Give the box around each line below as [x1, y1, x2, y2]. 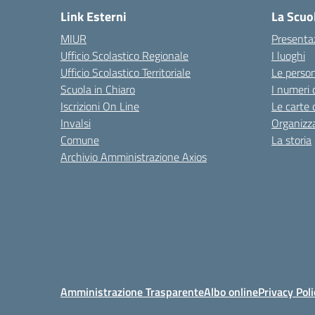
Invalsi [60, 115, 91, 132]
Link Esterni [60, 7, 127, 27]
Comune [60, 131, 99, 149]
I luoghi [271, 47, 305, 65]
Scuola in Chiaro [60, 81, 135, 98]
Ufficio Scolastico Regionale [60, 47, 188, 65]
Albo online [204, 283, 258, 301]
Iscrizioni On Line [60, 98, 139, 115]
